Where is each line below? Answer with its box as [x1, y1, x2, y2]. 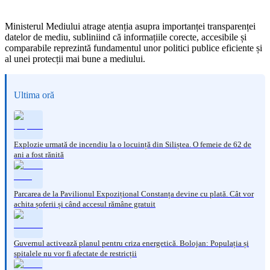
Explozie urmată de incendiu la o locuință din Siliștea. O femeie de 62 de [14, 139, 251, 149]
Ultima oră [14, 89, 54, 100]
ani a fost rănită [14, 149, 64, 159]
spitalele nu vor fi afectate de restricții [14, 248, 137, 258]
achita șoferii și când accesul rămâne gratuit [14, 199, 155, 209]
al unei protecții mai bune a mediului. [5, 53, 145, 64]
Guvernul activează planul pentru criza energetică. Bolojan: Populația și [14, 238, 249, 248]
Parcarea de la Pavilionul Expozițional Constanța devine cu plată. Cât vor [14, 189, 254, 198]
